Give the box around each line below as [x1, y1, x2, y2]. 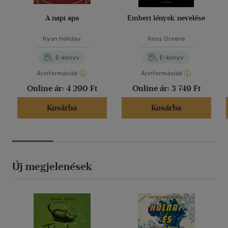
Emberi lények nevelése [127, 14, 205, 23]
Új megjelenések [12, 160, 92, 173]
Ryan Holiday [43, 35, 81, 43]
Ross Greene [147, 35, 185, 43]
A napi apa [45, 14, 79, 23]
